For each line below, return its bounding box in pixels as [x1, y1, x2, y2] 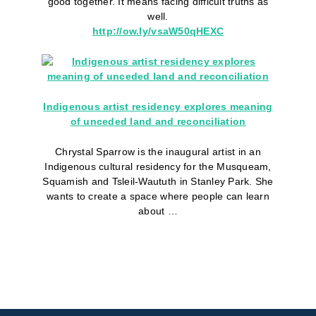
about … [138, 205, 178, 217]
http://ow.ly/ [92, 25, 152, 37]
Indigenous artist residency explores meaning [43, 101, 273, 113]
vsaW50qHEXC [151, 25, 224, 37]
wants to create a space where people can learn [47, 190, 269, 202]
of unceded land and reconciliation [70, 116, 246, 128]
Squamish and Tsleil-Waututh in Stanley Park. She [42, 176, 274, 188]
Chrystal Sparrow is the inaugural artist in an [55, 146, 261, 158]
